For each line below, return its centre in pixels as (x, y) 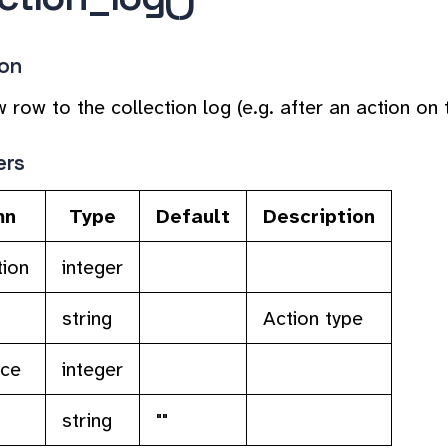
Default (193, 215)
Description (319, 215)
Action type (313, 317)
